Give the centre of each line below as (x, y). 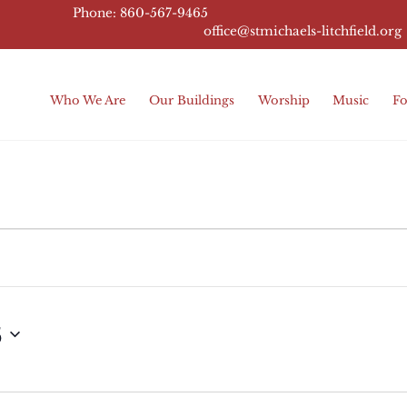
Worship (283, 100)
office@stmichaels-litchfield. (292, 31)
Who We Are (88, 100)
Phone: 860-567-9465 (141, 13)
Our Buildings (191, 100)
